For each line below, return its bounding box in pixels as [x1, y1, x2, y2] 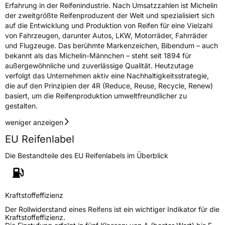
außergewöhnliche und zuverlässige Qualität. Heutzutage [5, 61, 193, 70]
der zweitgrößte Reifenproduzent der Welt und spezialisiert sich [5, 11, 214, 20]
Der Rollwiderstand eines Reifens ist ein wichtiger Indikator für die [5, 205, 219, 214]
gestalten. [5, 101, 38, 110]
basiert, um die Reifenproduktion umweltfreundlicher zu [5, 91, 187, 100]
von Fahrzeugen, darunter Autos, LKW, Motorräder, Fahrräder [5, 31, 207, 40]
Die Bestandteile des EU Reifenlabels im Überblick [5, 151, 168, 160]
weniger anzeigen [5, 118, 63, 127]
